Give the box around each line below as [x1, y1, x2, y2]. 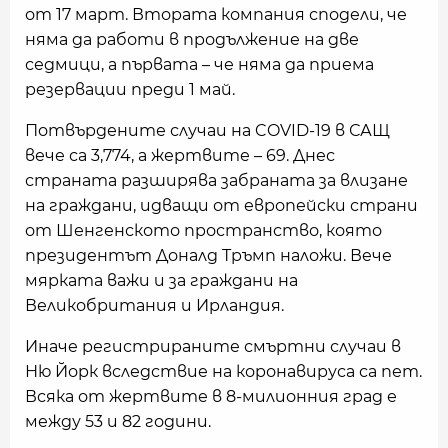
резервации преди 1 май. [25, 80, 235, 99]
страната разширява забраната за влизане [25, 171, 408, 190]
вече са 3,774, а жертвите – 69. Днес [25, 146, 335, 165]
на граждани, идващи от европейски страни [25, 196, 418, 215]
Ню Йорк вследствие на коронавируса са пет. [25, 362, 422, 381]
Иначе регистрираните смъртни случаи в [25, 337, 401, 356]
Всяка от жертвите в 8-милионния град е [25, 387, 397, 406]
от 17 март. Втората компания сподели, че [25, 5, 407, 24]
